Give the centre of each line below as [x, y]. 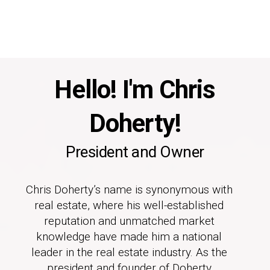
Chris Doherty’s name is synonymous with [129, 190]
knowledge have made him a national [129, 237]
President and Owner [135, 152]
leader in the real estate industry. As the [129, 253]
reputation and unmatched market [129, 221]
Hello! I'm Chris [135, 90]
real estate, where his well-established [129, 206]
